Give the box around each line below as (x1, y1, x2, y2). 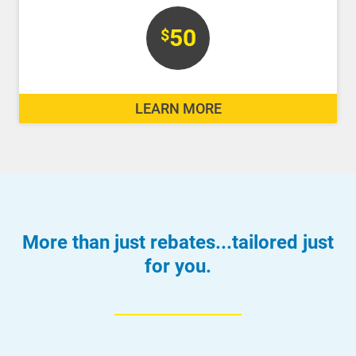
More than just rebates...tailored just (22, 230, 334, 253)
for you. (145, 254, 211, 277)
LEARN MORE (134, 99, 222, 117)
